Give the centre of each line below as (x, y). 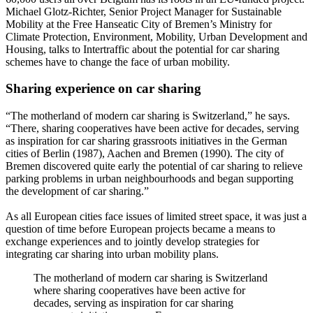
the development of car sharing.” (77, 191)
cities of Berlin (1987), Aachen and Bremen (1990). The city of (145, 154)
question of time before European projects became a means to (140, 229)
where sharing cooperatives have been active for (139, 291)
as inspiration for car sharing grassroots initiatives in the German (146, 141)
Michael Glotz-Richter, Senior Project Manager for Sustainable (144, 11)
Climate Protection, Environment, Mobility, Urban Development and (156, 36)
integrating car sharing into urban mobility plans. (112, 254)
